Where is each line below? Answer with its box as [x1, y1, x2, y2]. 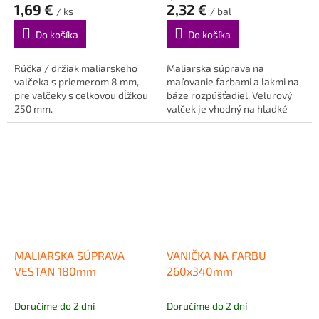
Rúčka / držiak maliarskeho [14, 62, 137, 75]
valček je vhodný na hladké [167, 103, 288, 115]
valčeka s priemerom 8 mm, [14, 75, 139, 88]
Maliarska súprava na [167, 62, 264, 75]
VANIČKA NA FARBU [167, 248, 266, 262]
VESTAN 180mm [14, 263, 96, 278]
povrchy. [167, 116, 205, 129]
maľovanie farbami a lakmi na [167, 75, 299, 88]
